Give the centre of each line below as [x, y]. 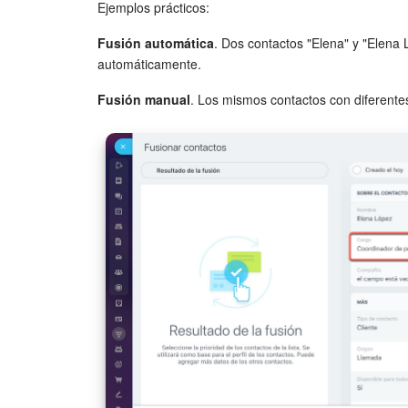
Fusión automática [156, 42]
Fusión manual [144, 99]
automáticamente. [149, 63]
